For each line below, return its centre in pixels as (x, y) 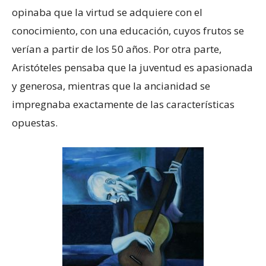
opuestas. (35, 123)
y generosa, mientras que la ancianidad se (111, 86)
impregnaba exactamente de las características (123, 104)
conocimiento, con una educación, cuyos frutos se (128, 31)
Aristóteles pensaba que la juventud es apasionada (132, 68)
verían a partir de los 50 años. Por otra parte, (117, 49)
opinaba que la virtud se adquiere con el (107, 12)
